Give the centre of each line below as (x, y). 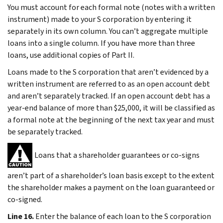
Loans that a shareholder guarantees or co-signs (117, 155)
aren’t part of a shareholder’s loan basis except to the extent (111, 175)
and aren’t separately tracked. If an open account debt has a (109, 96)
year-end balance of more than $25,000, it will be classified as (111, 108)
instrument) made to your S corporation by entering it (100, 19)
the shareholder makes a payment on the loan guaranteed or (111, 187)
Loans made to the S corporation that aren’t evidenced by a (108, 72)
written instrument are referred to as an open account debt (109, 84)
